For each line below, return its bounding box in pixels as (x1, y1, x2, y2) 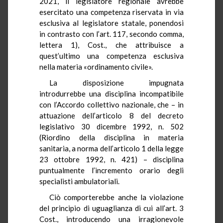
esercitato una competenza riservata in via (39, 7, 184, 16)
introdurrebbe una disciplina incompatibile (39, 89, 184, 98)
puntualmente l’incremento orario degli (39, 165, 184, 175)
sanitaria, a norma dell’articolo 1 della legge (39, 143, 184, 153)
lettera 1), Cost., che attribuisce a (39, 40, 184, 49)
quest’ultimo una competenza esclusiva (39, 51, 184, 60)
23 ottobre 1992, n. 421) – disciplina (39, 154, 184, 164)
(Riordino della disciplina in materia (39, 132, 184, 142)
